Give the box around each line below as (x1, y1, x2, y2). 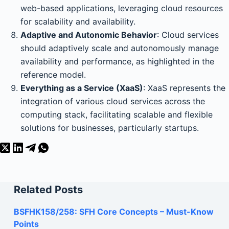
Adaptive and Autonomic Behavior (20, 29, 157, 40)
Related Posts (13, 183, 83, 196)
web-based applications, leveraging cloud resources (20, 3, 223, 13)
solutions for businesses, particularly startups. (20, 122, 199, 133)
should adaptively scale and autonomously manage (20, 42, 219, 53)
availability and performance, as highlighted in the (20, 56, 214, 66)
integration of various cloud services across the (20, 96, 205, 106)
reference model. (20, 69, 86, 80)
